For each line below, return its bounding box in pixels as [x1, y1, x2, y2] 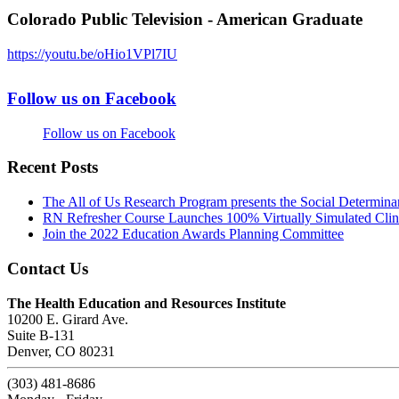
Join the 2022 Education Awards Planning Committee [43, 226, 344, 242]
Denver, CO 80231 [7, 343, 115, 359]
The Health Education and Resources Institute [7, 295, 286, 311]
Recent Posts [7, 158, 98, 177]
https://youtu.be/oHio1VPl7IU [7, 46, 177, 61]
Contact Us [7, 258, 88, 278]
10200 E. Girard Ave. [7, 311, 128, 327]
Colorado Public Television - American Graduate [7, 10, 362, 29]
